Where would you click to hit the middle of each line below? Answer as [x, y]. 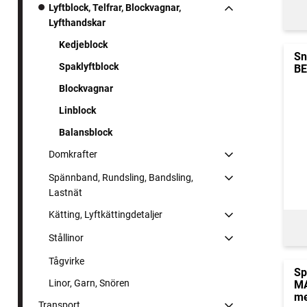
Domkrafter [73, 154]
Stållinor [66, 237]
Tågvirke [66, 261]
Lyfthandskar [77, 22]
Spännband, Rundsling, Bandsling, [121, 177]
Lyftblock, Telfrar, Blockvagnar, [115, 7]
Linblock [77, 110]
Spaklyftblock [89, 66]
